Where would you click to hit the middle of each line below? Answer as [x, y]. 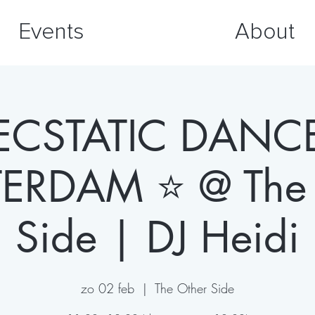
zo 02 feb [108, 288]
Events [51, 32]
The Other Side [194, 288]
